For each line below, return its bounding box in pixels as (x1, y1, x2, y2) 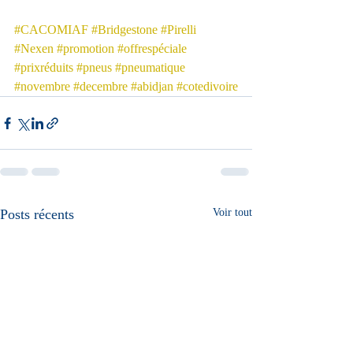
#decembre (73, 80, 128, 94)
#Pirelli (161, 23, 196, 37)
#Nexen (14, 42, 54, 56)
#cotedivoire (176, 80, 238, 94)
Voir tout (213, 206, 252, 219)
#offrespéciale (117, 42, 187, 56)
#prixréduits (14, 61, 73, 75)
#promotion (57, 42, 114, 56)
